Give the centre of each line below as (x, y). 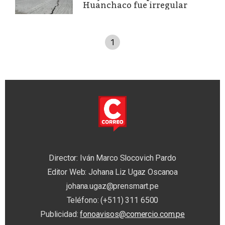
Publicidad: (60, 214)
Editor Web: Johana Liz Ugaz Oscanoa (113, 172)
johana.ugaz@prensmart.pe (113, 186)
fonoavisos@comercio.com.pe (133, 214)
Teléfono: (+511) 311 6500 (113, 200)
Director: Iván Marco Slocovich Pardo (113, 158)
